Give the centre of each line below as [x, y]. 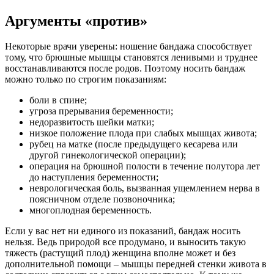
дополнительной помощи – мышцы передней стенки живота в [136, 264]
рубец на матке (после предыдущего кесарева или [134, 144]
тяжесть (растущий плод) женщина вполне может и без [120, 253]
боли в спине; [58, 100]
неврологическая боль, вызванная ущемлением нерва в [145, 188]
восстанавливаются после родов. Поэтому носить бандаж [125, 68]
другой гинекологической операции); [108, 155]
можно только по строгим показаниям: [86, 80]
